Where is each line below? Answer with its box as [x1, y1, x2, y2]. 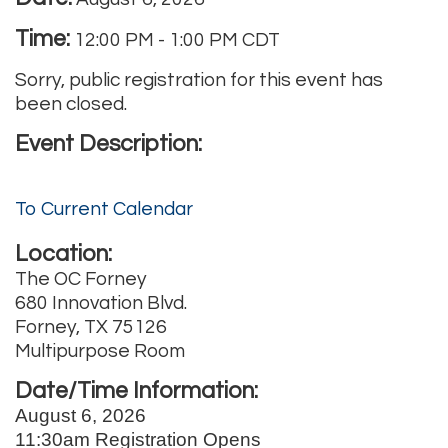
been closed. [15, 93, 127, 114]
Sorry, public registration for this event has [15, 69, 383, 90]
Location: [15, 241, 112, 266]
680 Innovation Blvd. [15, 292, 187, 313]
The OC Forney [15, 268, 147, 289]
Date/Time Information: [15, 378, 258, 403]
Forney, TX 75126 [15, 316, 167, 337]
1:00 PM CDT [169, 29, 280, 50]
